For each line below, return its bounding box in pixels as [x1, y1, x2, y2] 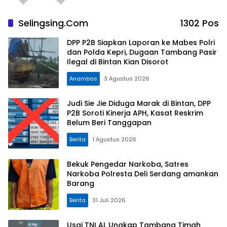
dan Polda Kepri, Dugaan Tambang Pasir [67, 47, 217, 57]
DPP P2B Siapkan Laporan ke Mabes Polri [67, 37, 215, 48]
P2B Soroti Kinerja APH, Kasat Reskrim [67, 107, 203, 118]
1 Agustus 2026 [92, 135, 136, 143]
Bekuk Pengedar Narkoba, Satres [67, 159, 188, 169]
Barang [67, 178, 94, 188]
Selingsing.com [18, 17, 88, 29]
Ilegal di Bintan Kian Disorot [67, 56, 168, 67]
